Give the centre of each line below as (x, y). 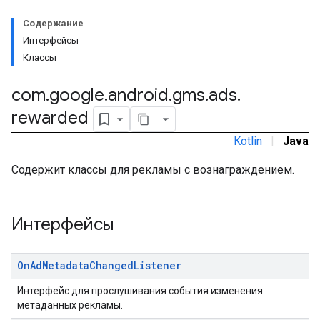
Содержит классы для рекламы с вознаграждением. (153, 170)
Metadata (66, 265)
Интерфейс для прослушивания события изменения (140, 291)
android (138, 95)
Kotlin (248, 141)
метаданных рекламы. (70, 305)
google (77, 95)
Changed (111, 265)
